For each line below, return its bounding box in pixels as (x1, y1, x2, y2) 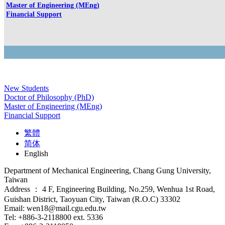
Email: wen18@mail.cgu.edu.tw (4, 203, 106, 212)
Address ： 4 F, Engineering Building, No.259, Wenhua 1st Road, (4, 184, 215, 193)
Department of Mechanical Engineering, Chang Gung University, (4, 166, 211, 175)
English (24, 149, 48, 158)
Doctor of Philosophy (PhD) (4, 92, 94, 101)
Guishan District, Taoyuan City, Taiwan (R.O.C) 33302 (4, 194, 180, 203)
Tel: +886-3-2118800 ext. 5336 (4, 212, 103, 221)
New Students (4, 83, 49, 92)
